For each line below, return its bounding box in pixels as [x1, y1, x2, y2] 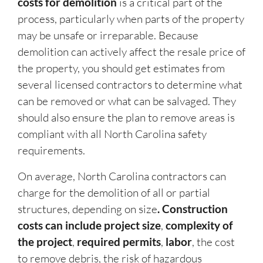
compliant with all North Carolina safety [18, 127, 207, 141]
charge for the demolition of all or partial [18, 186, 210, 200]
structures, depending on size [18, 202, 157, 217]
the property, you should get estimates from [18, 61, 225, 76]
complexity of [166, 218, 233, 232]
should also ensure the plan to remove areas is [18, 110, 235, 125]
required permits [77, 235, 161, 249]
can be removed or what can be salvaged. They [18, 94, 236, 109]
